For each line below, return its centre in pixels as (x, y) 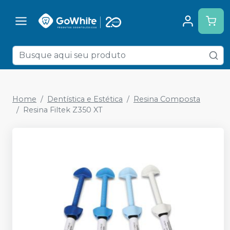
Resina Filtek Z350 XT (63, 110)
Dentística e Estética (85, 99)
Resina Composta (167, 99)
